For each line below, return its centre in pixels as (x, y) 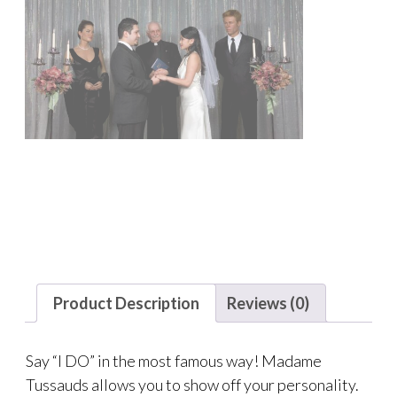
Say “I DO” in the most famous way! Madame (174, 360)
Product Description (126, 303)
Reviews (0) (268, 303)
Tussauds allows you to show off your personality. (194, 384)
